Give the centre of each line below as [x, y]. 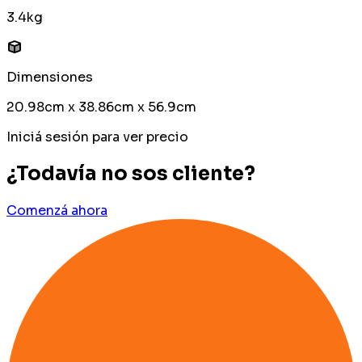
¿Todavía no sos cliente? [131, 174]
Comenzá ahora [57, 211]
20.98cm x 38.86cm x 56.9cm [101, 107]
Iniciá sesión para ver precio [97, 137]
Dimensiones [50, 78]
